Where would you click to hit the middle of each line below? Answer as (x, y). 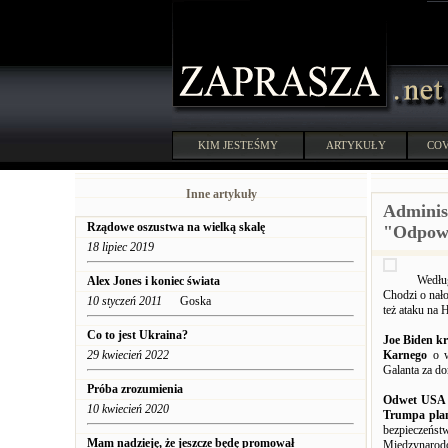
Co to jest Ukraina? (137, 335)
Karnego (405, 355)
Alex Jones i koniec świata (153, 281)
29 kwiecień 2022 (128, 355)
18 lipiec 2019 (120, 247)
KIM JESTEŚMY (238, 145)
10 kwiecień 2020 (128, 409)
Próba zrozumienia (135, 389)
